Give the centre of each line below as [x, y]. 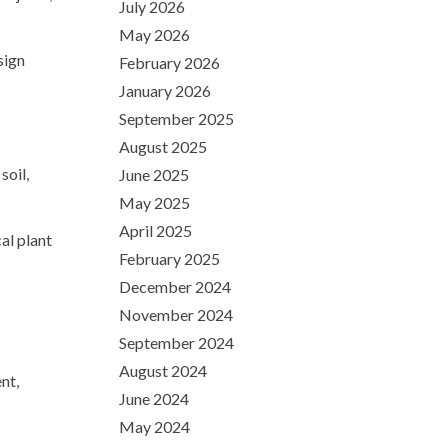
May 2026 [154, 34]
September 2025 [176, 118]
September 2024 [176, 342]
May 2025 [154, 202]
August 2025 [163, 146]
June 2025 [154, 174]
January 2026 [165, 90]
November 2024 [176, 314]
